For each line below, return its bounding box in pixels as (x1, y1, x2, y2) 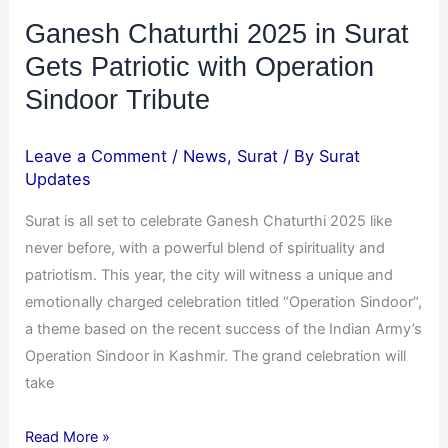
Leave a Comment (25, 146, 168, 167)
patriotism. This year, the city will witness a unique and (25, 265, 394, 284)
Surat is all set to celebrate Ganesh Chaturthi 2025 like (25, 211, 393, 230)
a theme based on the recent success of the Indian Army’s (25, 319, 423, 338)
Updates (25, 169, 92, 190)
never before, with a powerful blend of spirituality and (25, 238, 386, 257)
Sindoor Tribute (25, 83, 211, 115)
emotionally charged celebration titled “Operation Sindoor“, (25, 292, 423, 311)
